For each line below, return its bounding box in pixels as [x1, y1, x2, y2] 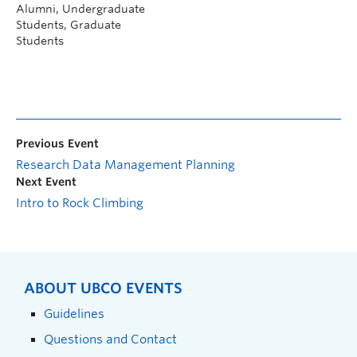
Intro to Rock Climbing [16, 195, 143, 210]
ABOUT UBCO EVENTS [24, 279, 182, 296]
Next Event [16, 175, 76, 188]
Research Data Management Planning [16, 157, 235, 172]
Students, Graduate [16, 18, 121, 31]
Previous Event [16, 136, 99, 150]
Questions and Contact [44, 331, 177, 346]
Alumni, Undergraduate [16, 2, 145, 15]
